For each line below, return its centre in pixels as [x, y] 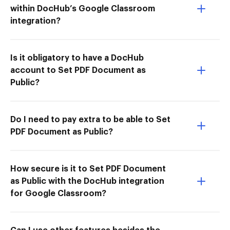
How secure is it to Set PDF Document [88, 169]
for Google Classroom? [58, 194]
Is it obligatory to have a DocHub [77, 58]
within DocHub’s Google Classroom [83, 9]
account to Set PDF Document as [78, 71]
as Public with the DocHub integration [87, 181]
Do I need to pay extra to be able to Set [90, 120]
